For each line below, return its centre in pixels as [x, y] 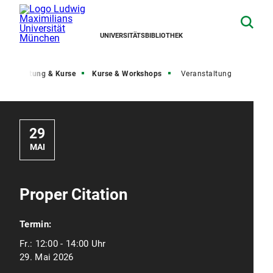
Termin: [36, 224]
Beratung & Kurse [44, 74]
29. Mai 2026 [47, 257]
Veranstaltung [206, 74]
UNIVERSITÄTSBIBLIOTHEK [141, 36]
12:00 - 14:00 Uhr [70, 244]
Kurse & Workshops [127, 74]
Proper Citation [74, 194]
